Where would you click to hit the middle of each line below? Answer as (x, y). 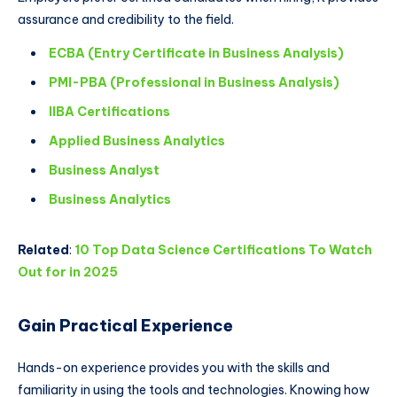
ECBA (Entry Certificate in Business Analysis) (196, 54)
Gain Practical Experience (127, 325)
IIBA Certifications (109, 112)
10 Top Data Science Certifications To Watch (223, 250)
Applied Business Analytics (137, 141)
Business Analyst (104, 171)
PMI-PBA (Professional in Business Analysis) (194, 83)
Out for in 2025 (68, 272)
